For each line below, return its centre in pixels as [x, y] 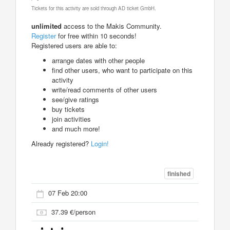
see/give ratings [75, 99]
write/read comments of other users [104, 89]
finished [179, 174]
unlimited [46, 26]
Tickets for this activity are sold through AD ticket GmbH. [94, 8]
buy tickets [68, 109]
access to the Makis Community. [112, 26]
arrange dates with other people [98, 60]
